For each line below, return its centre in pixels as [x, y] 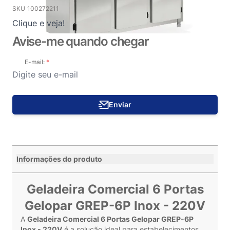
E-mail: [35, 62]
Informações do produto [59, 159]
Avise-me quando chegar [81, 41]
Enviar [120, 104]
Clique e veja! [39, 23]
